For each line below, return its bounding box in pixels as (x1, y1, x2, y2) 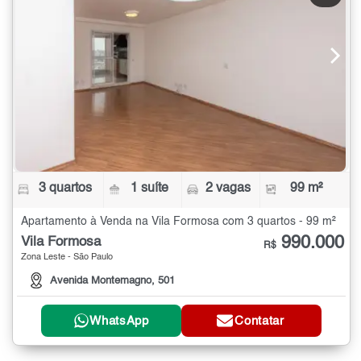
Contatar (234, 314, 284, 327)
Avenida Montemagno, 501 (50, 276, 175, 287)
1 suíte (131, 181, 169, 195)
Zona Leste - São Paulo (21, 252, 113, 262)
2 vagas (205, 181, 251, 195)
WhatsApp (89, 314, 149, 327)
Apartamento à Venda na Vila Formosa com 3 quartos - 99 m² (21, 215, 336, 227)
